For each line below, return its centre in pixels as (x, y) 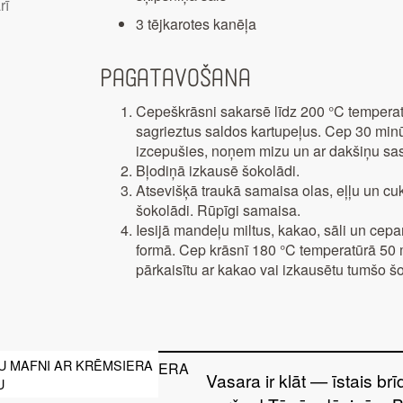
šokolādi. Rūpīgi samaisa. (218, 210)
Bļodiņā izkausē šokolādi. (218, 171)
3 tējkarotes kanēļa (196, 24)
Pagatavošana (175, 79)
